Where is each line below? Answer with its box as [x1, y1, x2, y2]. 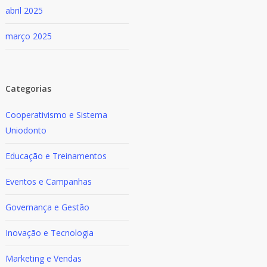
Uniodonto [5, 125, 47, 136]
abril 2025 [5, 5, 44, 16]
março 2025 [5, 30, 52, 42]
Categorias [5, 83, 52, 94]
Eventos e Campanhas [5, 176, 92, 187]
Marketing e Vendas [5, 253, 82, 264]
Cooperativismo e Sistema [5, 109, 108, 120]
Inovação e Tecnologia [5, 227, 94, 238]
